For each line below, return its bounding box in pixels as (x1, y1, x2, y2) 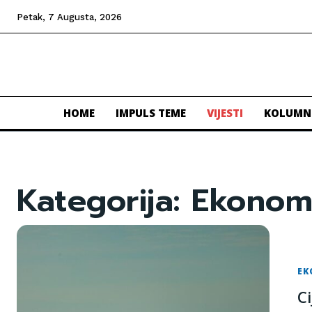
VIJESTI (207, 106, 243, 120)
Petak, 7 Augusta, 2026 (17, 11, 122, 22)
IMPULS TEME (116, 106, 186, 120)
